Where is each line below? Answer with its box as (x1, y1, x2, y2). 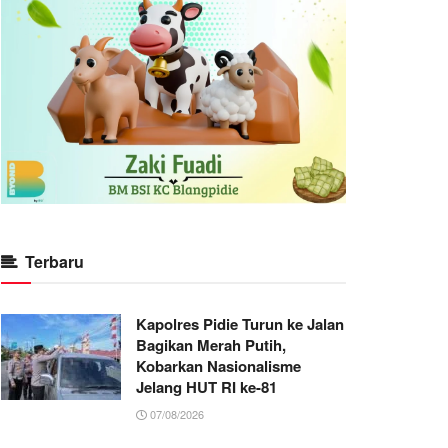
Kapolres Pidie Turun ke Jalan (136, 313, 344, 336)
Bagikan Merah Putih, (136, 334, 286, 357)
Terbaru (25, 250, 84, 274)
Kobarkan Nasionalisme (136, 355, 301, 378)
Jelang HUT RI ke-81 (136, 376, 277, 399)
